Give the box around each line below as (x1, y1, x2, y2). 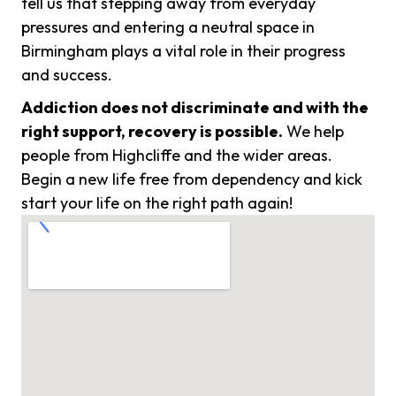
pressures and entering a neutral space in (21, 17, 315, 38)
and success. (21, 65, 112, 86)
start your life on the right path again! (21, 193, 293, 214)
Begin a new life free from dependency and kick (21, 169, 362, 190)
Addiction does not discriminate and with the (21, 97, 369, 118)
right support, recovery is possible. (21, 121, 283, 142)
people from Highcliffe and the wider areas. (21, 145, 332, 166)
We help (283, 121, 344, 142)
